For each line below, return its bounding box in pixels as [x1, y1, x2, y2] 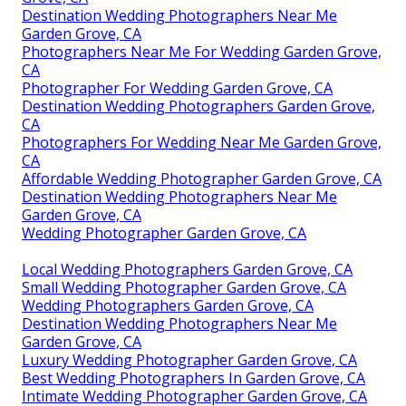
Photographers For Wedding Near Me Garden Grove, [22, 131, 382, 152]
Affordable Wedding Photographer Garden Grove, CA [22, 168, 382, 188]
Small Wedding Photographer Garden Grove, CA [22, 276, 346, 297]
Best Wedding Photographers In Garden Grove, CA [22, 367, 365, 388]
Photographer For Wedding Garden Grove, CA [22, 77, 333, 98]
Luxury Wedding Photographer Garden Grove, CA [22, 349, 357, 370]
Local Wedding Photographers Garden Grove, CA [22, 258, 353, 279]
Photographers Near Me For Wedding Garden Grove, [22, 41, 382, 62]
